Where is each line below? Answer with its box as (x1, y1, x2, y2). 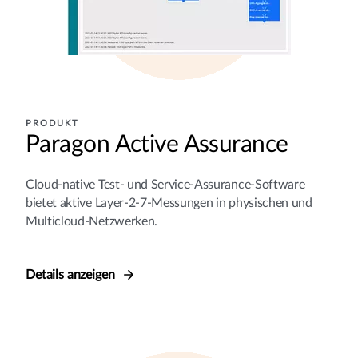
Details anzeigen (26, 268, 118, 281)
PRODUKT (26, 118, 79, 128)
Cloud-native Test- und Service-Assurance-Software (26, 177, 305, 191)
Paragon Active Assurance (26, 132, 288, 157)
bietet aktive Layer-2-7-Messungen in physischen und (26, 196, 312, 209)
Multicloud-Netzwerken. (26, 214, 157, 228)
